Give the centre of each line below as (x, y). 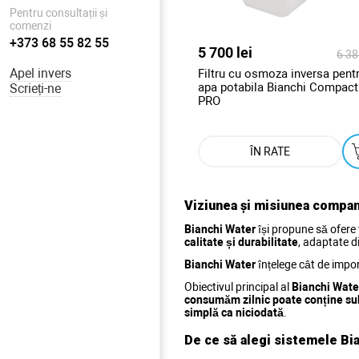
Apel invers (40, 73)
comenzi (30, 26)
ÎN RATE (270, 151)
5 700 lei (225, 52)
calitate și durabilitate (241, 242)
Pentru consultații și (58, 13)
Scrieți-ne (35, 89)
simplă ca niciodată (234, 312)
